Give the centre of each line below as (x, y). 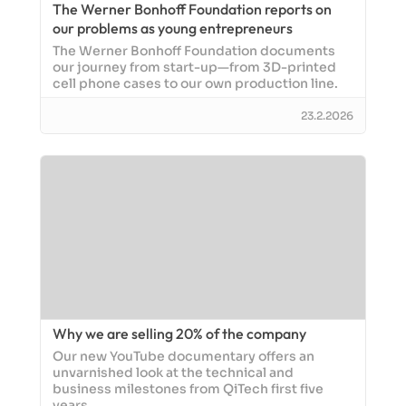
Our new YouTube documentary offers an (184, 357)
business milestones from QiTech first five (188, 390)
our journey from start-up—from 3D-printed (194, 68)
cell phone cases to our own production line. (195, 84)
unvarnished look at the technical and (173, 373)
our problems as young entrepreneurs (173, 29)
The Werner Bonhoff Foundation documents (194, 52)
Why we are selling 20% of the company (179, 334)
